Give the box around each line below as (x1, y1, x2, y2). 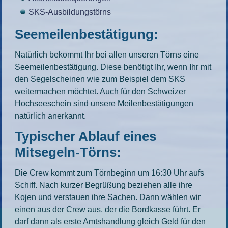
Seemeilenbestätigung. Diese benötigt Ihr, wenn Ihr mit (15, 63, 212, 71)
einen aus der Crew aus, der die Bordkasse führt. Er (15, 205, 201, 214)
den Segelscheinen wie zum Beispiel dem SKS (15, 75, 186, 83)
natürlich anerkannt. (15, 111, 87, 120)
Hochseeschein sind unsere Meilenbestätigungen (15, 99, 194, 108)
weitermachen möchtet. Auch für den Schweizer (15, 87, 186, 96)
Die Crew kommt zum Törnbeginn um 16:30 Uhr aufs (15, 168, 205, 177)
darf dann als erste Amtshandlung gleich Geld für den (15, 217, 206, 226)
